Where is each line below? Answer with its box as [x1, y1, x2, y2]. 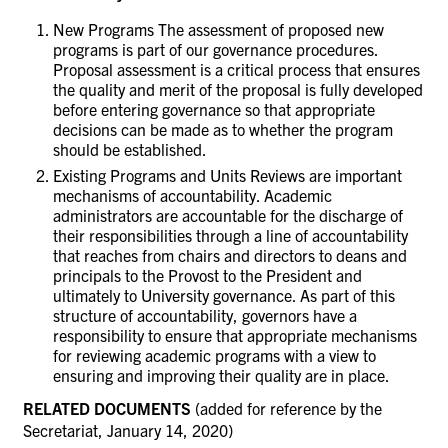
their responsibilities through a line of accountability [53, 224, 408, 245]
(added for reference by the [191, 397, 382, 418]
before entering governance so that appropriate [53, 98, 375, 119]
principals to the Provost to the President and [53, 264, 362, 285]
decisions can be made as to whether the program [53, 118, 393, 139]
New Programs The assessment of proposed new [53, 18, 384, 39]
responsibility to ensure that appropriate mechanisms [53, 324, 417, 345]
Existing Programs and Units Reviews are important [53, 164, 402, 185]
